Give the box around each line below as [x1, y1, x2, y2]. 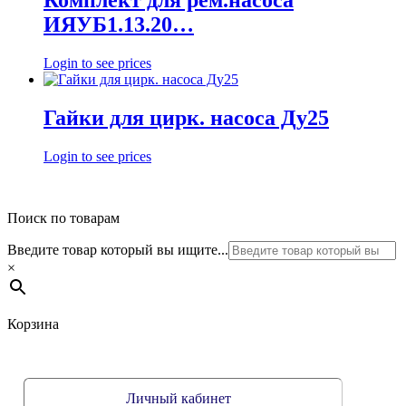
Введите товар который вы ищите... [7, 241, 228, 257]
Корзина [7, 315, 59, 332]
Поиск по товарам [7, 209, 120, 226]
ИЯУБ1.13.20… [43, 13, 194, 37]
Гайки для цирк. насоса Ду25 [43, 106, 329, 130]
